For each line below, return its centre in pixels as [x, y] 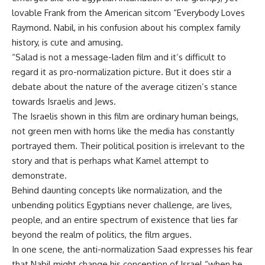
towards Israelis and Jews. [64, 101]
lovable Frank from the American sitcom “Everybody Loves [128, 13]
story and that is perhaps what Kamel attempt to [110, 161]
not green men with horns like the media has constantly [123, 131]
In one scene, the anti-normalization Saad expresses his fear [132, 249]
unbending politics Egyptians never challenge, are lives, [122, 205]
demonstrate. [39, 175]
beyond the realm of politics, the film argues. [102, 235]
